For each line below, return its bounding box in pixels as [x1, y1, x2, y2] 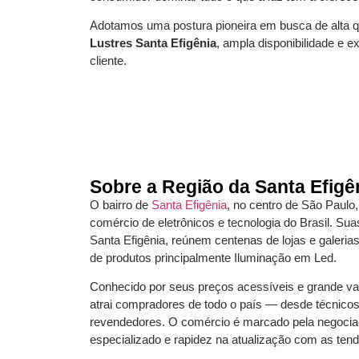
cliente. [90, 54, 127, 68]
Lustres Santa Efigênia [90, 36, 216, 50]
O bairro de [90, 197, 151, 212]
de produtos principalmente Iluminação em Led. [90, 250, 337, 264]
